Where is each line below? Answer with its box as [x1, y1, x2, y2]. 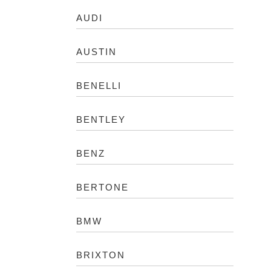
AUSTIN [76, 47, 117, 57]
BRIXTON [76, 250, 125, 260]
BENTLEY [76, 114, 126, 125]
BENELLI [76, 80, 122, 91]
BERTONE [76, 182, 129, 192]
